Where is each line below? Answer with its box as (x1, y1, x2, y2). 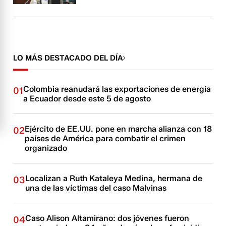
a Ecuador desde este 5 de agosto (23, 93, 151, 103)
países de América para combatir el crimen (25, 133, 186, 143)
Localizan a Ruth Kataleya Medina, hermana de (25, 173, 203, 183)
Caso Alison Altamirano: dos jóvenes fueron (25, 213, 190, 223)
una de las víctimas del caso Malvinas (25, 183, 167, 193)
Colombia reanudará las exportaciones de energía (23, 84, 211, 94)
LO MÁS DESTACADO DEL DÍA (13, 53, 124, 63)
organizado (25, 143, 68, 153)
